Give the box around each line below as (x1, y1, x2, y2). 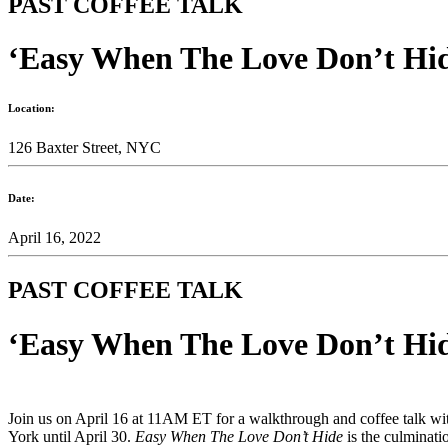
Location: (8, 102, 55, 115)
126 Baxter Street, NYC (8, 139, 161, 157)
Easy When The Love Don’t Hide (135, 428, 343, 445)
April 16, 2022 (8, 229, 101, 247)
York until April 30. (8, 428, 135, 445)
